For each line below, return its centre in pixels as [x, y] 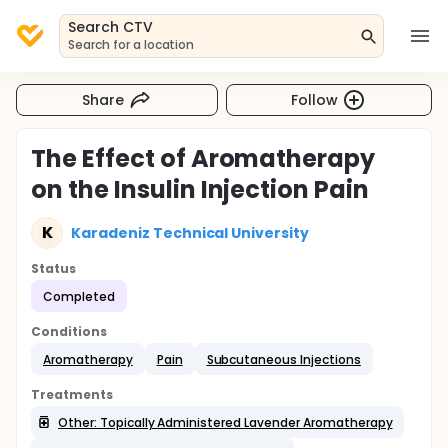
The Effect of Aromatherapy [203, 158]
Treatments [72, 394]
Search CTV [110, 27]
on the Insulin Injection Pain [200, 189]
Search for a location [131, 44]
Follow [315, 99]
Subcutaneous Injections [283, 359]
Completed [79, 296]
